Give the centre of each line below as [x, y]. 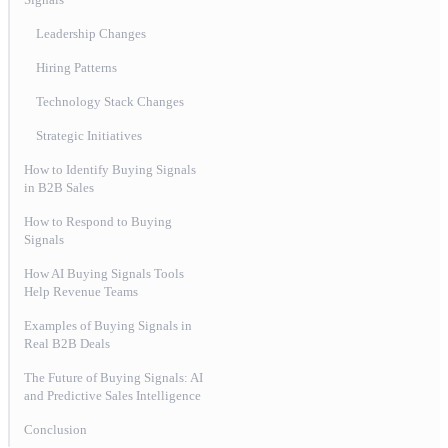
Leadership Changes [91, 34]
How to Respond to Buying [98, 222]
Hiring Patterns [76, 68]
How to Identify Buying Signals [110, 170]
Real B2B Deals [67, 344]
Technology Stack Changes [110, 102]
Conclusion [55, 430]
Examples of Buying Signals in [108, 326]
